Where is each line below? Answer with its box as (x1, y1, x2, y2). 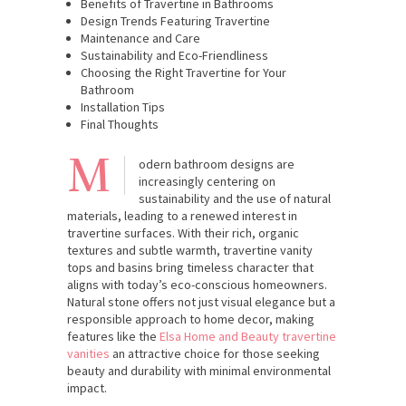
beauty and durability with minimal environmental (67, 362, 331, 379)
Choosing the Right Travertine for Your (81, 63, 286, 81)
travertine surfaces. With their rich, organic (67, 224, 299, 241)
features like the (67, 327, 159, 344)
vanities (67, 344, 110, 362)
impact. (67, 379, 107, 396)
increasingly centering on (139, 172, 275, 189)
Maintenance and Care (81, 29, 200, 46)
